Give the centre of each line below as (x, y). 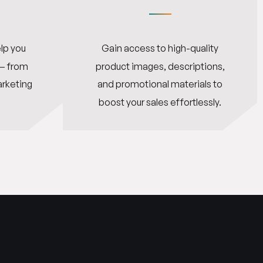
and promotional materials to (160, 84)
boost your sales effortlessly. (160, 102)
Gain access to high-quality (160, 48)
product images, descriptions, (160, 66)
